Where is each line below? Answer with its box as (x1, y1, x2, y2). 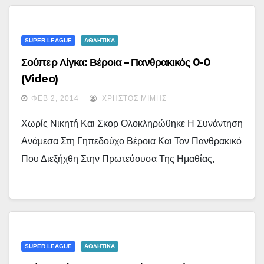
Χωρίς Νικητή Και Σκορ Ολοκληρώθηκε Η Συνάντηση (21, 118, 243, 129)
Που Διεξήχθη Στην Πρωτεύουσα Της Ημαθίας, (21, 154, 214, 164)
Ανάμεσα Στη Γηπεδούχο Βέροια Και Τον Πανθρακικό (21, 136, 242, 147)
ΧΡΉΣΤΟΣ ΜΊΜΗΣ (100, 94, 167, 103)
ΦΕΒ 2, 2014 (31, 94, 79, 103)
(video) (21, 72, 58, 86)
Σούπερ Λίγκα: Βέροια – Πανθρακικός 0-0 (21, 56, 210, 70)
